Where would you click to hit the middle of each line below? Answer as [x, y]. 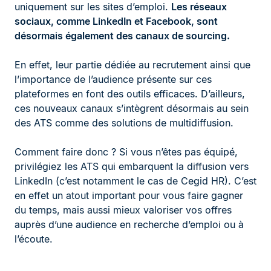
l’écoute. [34, 239]
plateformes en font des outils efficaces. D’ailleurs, [130, 93]
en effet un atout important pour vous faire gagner [129, 195]
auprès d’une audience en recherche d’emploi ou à [129, 224]
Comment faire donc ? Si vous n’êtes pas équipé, [126, 152]
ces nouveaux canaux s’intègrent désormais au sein [132, 108]
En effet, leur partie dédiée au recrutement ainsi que [132, 64]
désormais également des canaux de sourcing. [122, 35]
